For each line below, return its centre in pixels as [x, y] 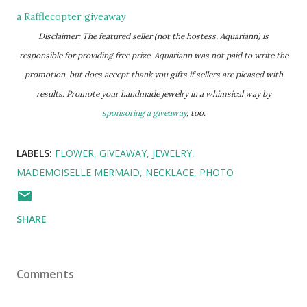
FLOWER [74, 153]
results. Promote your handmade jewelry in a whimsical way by [153, 94]
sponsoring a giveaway [144, 113]
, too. [196, 113]
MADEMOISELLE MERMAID [78, 173]
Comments [45, 274]
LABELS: [34, 153]
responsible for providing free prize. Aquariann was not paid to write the [153, 56]
